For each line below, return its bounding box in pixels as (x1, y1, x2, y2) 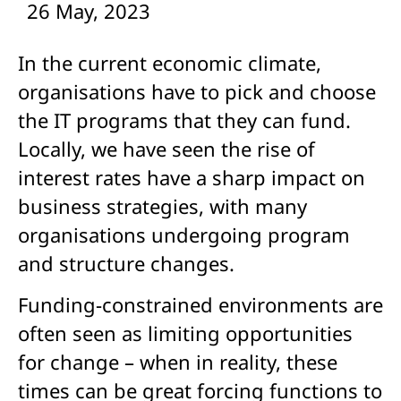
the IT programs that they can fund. (18, 107, 351, 133)
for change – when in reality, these (18, 348, 337, 376)
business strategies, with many (18, 192, 307, 219)
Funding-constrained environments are (18, 291, 383, 319)
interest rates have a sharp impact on (18, 164, 365, 191)
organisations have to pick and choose (18, 78, 376, 105)
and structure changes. (18, 250, 235, 277)
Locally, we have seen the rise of (18, 135, 315, 162)
